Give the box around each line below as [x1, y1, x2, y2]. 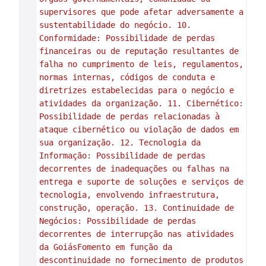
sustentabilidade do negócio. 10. [39, 20, 191, 30]
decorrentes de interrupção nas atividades [39, 229, 234, 239]
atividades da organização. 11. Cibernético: [39, 99, 243, 108]
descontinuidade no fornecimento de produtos [39, 255, 243, 265]
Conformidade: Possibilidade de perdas [39, 33, 215, 43]
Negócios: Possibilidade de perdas [39, 216, 196, 226]
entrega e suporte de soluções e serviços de [39, 177, 243, 186]
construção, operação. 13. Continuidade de [39, 203, 234, 213]
